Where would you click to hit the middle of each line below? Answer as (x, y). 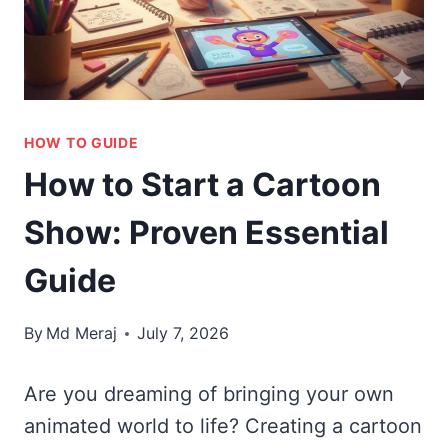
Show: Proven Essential (206, 233)
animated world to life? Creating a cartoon (223, 426)
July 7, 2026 (183, 333)
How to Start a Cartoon (202, 185)
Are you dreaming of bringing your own (209, 394)
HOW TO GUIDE (81, 143)
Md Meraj (82, 333)
